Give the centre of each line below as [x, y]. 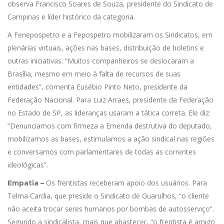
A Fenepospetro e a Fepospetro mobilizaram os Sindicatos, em [110, 35]
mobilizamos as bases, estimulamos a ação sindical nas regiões [111, 139]
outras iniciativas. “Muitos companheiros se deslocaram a [101, 61]
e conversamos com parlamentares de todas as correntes [102, 152]
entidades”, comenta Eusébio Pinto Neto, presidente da [97, 87]
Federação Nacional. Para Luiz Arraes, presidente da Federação [110, 100]
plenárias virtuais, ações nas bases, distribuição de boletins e [106, 48]
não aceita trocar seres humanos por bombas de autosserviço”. [111, 209]
